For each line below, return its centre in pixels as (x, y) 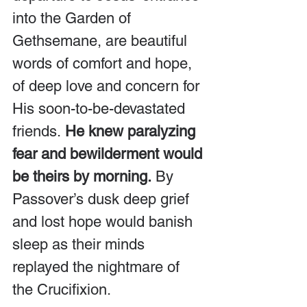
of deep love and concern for (108, 86)
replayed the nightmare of (98, 267)
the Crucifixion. (62, 290)
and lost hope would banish (105, 222)
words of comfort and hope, (104, 63)
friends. (37, 131)
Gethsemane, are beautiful (102, 41)
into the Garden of (74, 18)
